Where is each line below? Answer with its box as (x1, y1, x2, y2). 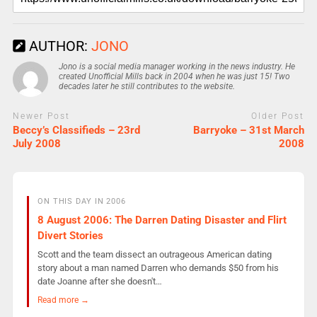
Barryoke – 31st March (193, 124, 305, 137)
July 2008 (12, 137, 61, 151)
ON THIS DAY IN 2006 (37, 197, 126, 207)
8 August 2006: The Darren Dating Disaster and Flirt (37, 213, 287, 226)
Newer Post (12, 110, 70, 121)
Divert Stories (37, 229, 103, 242)
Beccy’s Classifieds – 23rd (12, 124, 140, 137)
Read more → (37, 294, 89, 306)
